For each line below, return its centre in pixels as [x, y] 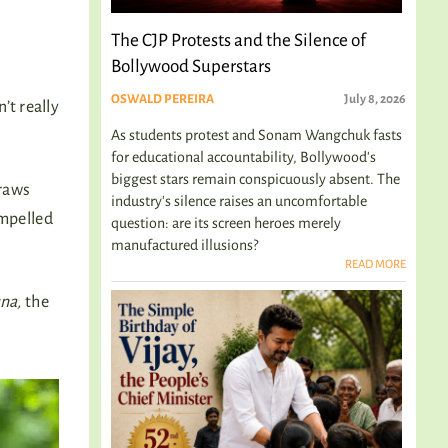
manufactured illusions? [184, 245]
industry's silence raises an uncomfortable [239, 201]
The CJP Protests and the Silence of [238, 40]
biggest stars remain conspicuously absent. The [255, 179]
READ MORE [375, 264]
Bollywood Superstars [191, 66]
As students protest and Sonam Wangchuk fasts [256, 135]
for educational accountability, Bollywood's [243, 157]
